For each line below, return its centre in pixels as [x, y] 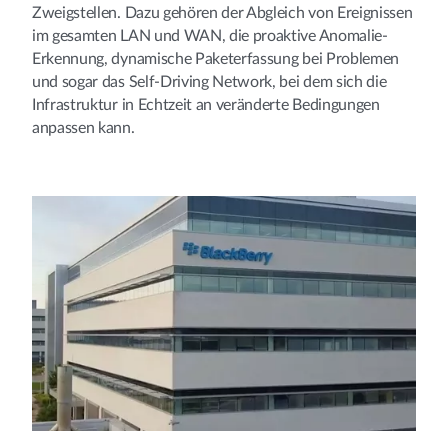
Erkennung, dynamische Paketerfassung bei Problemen [215, 58]
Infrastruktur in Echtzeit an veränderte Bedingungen [206, 104]
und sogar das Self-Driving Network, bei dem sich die [209, 81]
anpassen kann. [83, 127]
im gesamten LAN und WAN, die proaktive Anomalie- [210, 35]
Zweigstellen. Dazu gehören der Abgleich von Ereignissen [222, 12]
